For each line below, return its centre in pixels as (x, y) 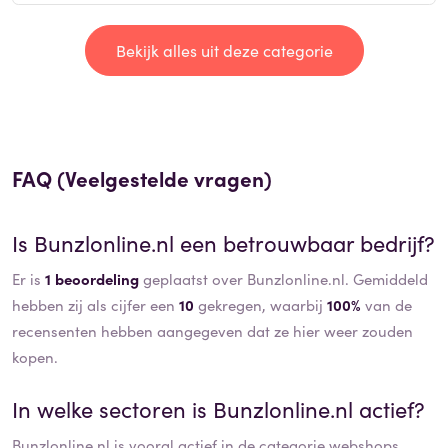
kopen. (35, 357)
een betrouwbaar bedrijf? (304, 243)
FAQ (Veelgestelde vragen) (142, 178)
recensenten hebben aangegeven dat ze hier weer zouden (212, 331)
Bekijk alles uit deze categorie (224, 50)
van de (386, 305)
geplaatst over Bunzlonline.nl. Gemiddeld (283, 279)
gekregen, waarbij (260, 305)
